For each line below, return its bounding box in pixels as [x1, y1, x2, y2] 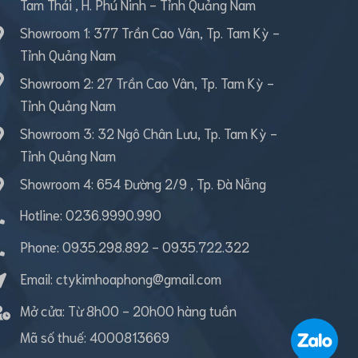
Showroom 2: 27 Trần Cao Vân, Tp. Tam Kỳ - [20, 74, 274, 91]
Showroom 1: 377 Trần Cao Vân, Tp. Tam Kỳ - [20, 23, 280, 41]
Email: [20, 269, 56, 287]
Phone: [20, 237, 62, 255]
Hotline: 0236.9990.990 [20, 205, 161, 223]
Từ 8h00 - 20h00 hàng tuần [68, 301, 237, 319]
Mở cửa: [20, 301, 68, 319]
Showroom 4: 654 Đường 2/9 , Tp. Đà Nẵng [20, 174, 266, 192]
